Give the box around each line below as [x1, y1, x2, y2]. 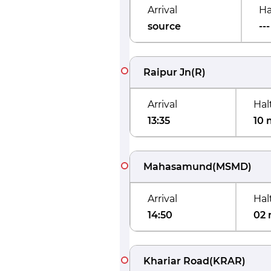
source [148, 21, 181, 32]
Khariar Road [143, 255, 209, 267]
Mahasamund [143, 161, 212, 172]
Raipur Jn [143, 67, 191, 78]
